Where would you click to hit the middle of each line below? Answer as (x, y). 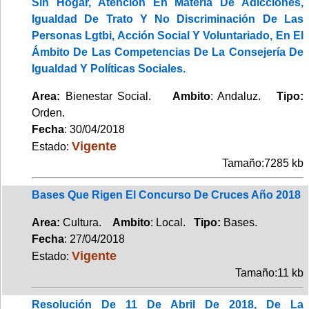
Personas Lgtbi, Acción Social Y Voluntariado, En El (168, 35)
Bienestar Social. (116, 96)
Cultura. (86, 222)
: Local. (172, 222)
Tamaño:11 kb (269, 272)
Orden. (48, 112)
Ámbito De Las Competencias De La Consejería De (168, 52)
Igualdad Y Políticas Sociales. (109, 68)
